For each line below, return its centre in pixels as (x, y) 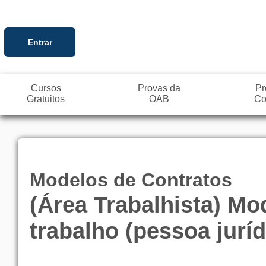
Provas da (159, 88)
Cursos (46, 88)
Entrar (40, 42)
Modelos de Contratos (131, 180)
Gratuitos (46, 99)
